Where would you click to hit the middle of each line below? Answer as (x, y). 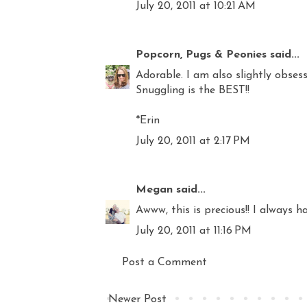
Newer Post (137, 299)
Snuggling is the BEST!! (193, 90)
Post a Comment (164, 262)
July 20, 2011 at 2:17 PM (193, 141)
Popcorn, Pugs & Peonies (201, 54)
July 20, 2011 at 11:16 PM (194, 231)
